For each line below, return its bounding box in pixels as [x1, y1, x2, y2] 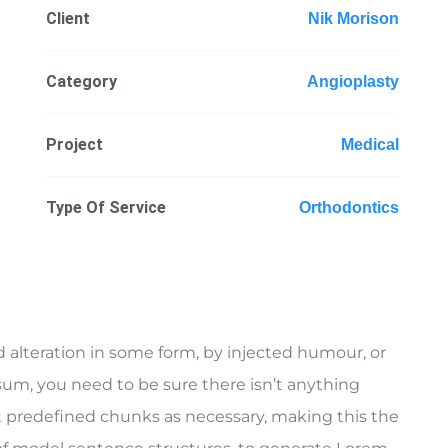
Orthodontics [298, 198, 399, 216]
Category [46, 71, 118, 91]
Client [46, 8, 91, 28]
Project [46, 134, 104, 154]
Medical [340, 135, 399, 153]
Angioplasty [306, 72, 399, 90]
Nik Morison [307, 9, 399, 27]
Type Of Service [46, 197, 167, 217]
